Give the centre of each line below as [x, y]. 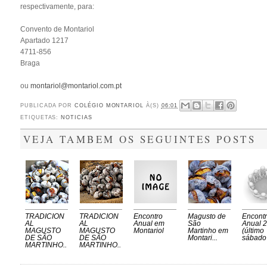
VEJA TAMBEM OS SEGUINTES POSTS [140, 139]
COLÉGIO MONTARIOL [110, 105]
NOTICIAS [77, 118]
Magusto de [207, 217]
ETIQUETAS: [41, 118]
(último [253, 231]
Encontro [148, 217]
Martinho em [208, 231]
